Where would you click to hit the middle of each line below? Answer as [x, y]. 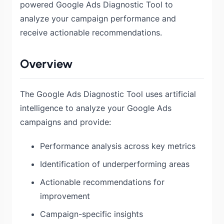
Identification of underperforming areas [115, 164]
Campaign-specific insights [91, 214]
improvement [65, 196]
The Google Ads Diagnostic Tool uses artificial [108, 94]
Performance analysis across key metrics [118, 146]
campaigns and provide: [65, 122]
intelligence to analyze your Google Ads [96, 108]
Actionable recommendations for [102, 182]
